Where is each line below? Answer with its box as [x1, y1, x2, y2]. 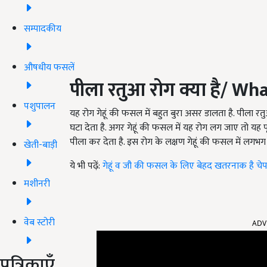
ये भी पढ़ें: [70, 158, 103, 175]
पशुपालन [24, 98, 55, 114]
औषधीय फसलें [24, 59, 74, 76]
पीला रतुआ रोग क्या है [70, 74, 221, 107]
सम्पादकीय [24, 20, 61, 37]
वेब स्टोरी [24, 214, 55, 231]
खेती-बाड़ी [24, 136, 57, 153]
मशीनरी [24, 175, 50, 192]
